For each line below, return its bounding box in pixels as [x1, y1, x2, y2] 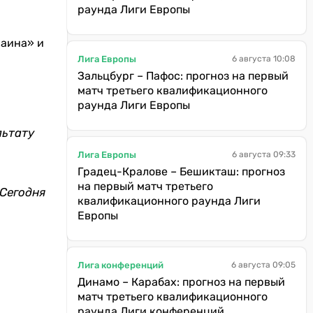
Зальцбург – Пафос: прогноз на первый [78, 69, 289, 82]
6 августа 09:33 [232, 150, 296, 159]
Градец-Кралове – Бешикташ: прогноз [78, 165, 285, 178]
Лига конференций [78, 259, 163, 270]
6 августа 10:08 [232, 54, 296, 64]
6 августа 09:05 [231, 260, 296, 270]
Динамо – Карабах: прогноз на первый [78, 275, 285, 289]
